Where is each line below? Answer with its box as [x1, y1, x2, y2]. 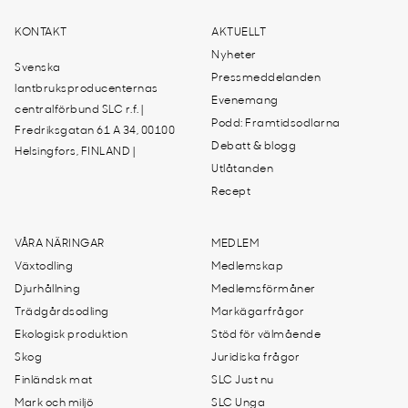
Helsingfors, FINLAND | [15, 147, 135, 158]
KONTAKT [15, 27, 67, 38]
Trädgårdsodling [15, 307, 109, 318]
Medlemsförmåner [211, 284, 316, 295]
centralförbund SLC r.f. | [15, 105, 144, 116]
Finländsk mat [15, 375, 93, 386]
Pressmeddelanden [211, 73, 321, 84]
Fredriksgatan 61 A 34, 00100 [15, 126, 175, 137]
